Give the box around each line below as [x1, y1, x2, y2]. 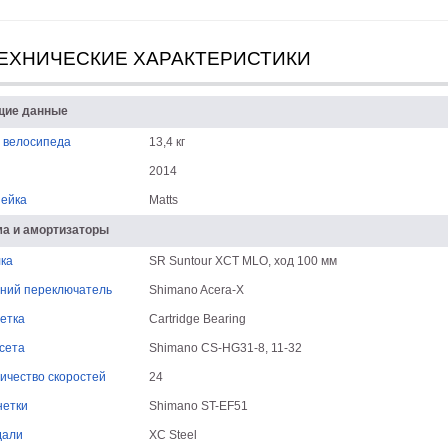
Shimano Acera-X [148, 283, 244, 297]
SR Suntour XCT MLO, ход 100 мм [148, 254, 337, 268]
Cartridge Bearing [148, 312, 246, 326]
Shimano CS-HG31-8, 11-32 [148, 341, 302, 355]
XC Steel [148, 428, 197, 442]
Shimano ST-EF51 [148, 399, 248, 413]
